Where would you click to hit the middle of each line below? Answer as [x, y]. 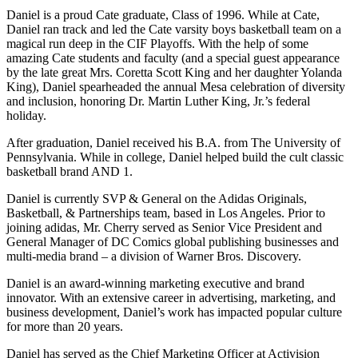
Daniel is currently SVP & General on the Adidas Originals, [157, 198]
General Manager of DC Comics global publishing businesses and [173, 241]
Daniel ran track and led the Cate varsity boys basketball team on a [174, 29]
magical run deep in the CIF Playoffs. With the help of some [157, 43]
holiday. [26, 115]
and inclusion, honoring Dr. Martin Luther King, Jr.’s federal [158, 101]
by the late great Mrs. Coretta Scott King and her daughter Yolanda [174, 72]
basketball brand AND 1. [70, 171]
